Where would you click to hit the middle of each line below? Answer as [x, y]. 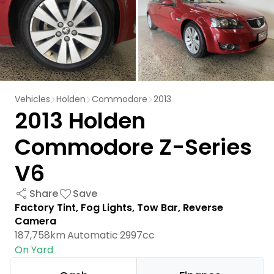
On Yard [34, 250]
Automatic [93, 235]
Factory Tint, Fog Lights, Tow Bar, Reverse [119, 207]
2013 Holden [80, 120]
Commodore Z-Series [133, 147]
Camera [35, 221]
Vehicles [32, 99]
